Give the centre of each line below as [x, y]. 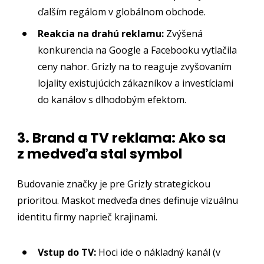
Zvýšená [184, 34]
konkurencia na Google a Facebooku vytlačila [138, 50]
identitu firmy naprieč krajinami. [88, 217]
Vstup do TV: [67, 253]
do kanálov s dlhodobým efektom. [112, 100]
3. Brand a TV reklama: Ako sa [122, 138]
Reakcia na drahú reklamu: [101, 34]
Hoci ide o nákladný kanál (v [159, 253]
